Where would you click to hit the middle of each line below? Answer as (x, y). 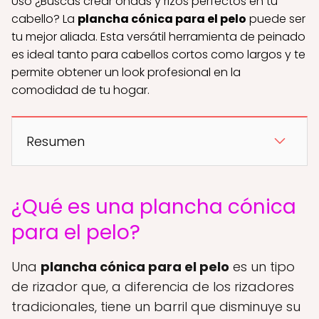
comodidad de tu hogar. (80, 90)
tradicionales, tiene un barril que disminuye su (156, 307)
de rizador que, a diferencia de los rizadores (153, 287)
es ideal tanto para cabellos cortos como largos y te (158, 54)
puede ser (276, 19)
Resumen (56, 141)
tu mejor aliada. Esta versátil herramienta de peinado (158, 37)
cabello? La (45, 19)
